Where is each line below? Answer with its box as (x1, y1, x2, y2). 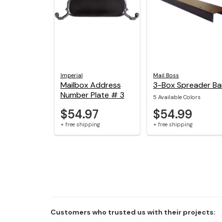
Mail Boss (153, 71, 179, 79)
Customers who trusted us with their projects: (51, 208, 216, 217)
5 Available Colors (153, 93, 201, 101)
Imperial (60, 71, 83, 79)
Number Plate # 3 (60, 89, 124, 100)
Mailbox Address (60, 79, 121, 90)
